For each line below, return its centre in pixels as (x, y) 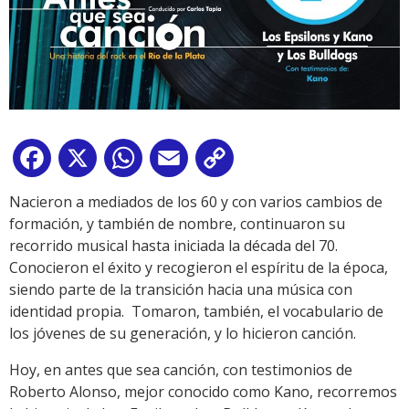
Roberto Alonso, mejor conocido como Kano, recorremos (203, 391)
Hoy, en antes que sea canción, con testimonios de (181, 369)
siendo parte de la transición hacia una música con (181, 289)
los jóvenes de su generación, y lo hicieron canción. (183, 333)
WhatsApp (182, 161)
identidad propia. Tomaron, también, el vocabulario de (196, 311)
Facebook (88, 161)
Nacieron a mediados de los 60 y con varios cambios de (196, 201)
